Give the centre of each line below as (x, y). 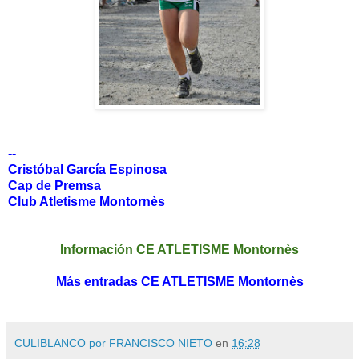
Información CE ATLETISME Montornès (179, 250)
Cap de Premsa (54, 186)
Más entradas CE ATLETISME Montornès (179, 282)
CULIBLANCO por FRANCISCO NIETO (113, 343)
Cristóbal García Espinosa (87, 170)
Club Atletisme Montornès (87, 202)
